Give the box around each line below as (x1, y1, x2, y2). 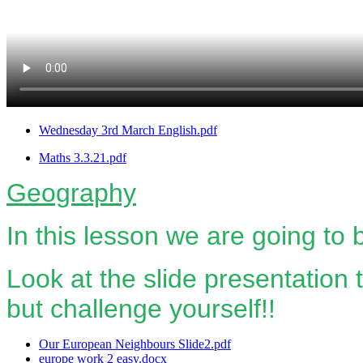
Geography (6, 177, 136, 207)
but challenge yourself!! (6, 293, 275, 323)
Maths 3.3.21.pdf (39, 150, 126, 164)
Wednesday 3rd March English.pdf (39, 122, 217, 137)
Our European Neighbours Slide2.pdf (39, 336, 231, 351)
